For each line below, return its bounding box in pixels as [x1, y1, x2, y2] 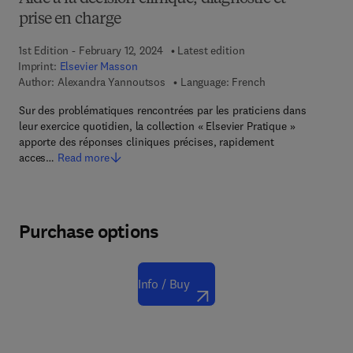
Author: [17, 75, 54, 89]
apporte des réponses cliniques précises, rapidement [19, 135, 274, 149]
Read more [58, 150, 110, 165]
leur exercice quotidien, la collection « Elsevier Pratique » [19, 119, 295, 133]
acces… [19, 150, 55, 165]
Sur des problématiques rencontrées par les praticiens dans [19, 103, 307, 117]
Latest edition [177, 43, 245, 58]
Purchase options [19, 219, 158, 244]
